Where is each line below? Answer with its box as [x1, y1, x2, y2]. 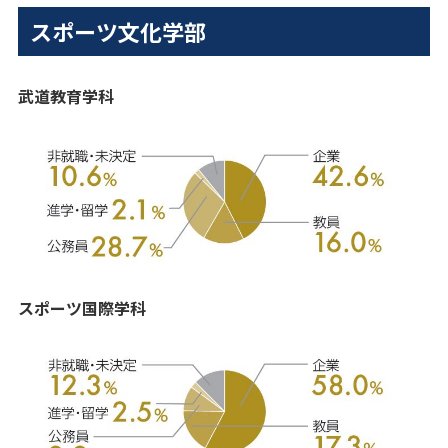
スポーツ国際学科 [17, 296, 146, 321]
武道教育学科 [17, 84, 114, 109]
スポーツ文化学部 [29, 15, 206, 48]
